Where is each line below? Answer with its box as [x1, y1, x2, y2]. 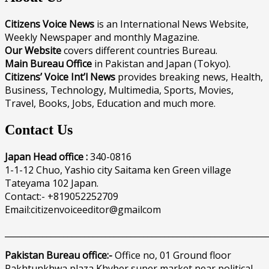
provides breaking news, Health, [115, 70, 263, 83]
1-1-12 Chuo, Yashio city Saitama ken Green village [5, 163, 231, 177]
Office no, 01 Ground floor [112, 248, 231, 262]
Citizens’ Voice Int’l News [5, 70, 115, 83]
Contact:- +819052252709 [5, 189, 118, 203]
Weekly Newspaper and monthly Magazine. [5, 30, 199, 44]
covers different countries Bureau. [61, 43, 217, 57]
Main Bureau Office [5, 56, 92, 70]
